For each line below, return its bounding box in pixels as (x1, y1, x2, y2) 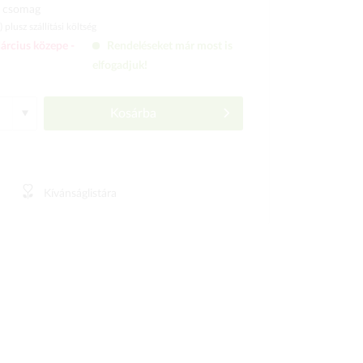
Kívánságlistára (44, 188, 117, 199)
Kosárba (110, 107, 157, 120)
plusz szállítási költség (5, 22, 97, 32)
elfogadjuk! (92, 60, 148, 71)
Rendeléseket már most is (107, 41, 233, 52)
